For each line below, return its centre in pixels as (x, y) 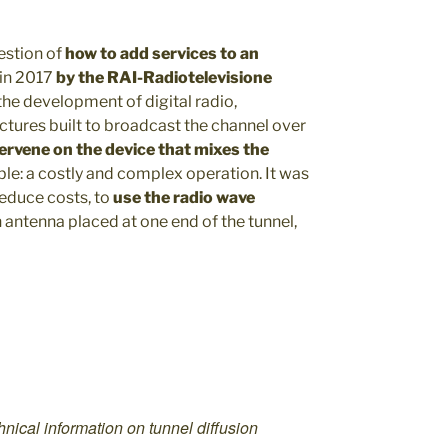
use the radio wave (184, 197)
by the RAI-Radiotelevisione (164, 77)
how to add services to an (160, 53)
